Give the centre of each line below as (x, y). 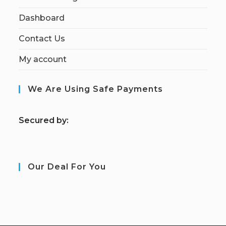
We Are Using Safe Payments (96, 89)
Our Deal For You (67, 166)
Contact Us (42, 38)
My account (43, 59)
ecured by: (47, 120)
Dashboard (42, 18)
